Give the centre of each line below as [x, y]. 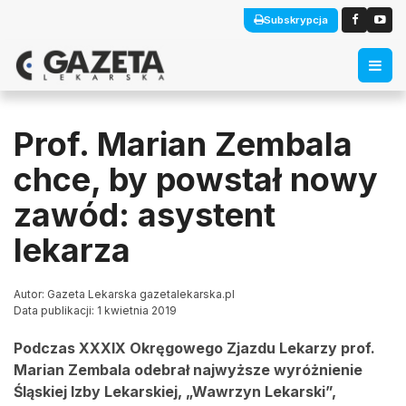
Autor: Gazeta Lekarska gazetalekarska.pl [124, 294]
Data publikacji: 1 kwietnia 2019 [95, 310]
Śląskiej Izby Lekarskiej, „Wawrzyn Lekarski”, [175, 391]
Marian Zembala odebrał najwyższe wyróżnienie [188, 370]
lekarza [72, 250]
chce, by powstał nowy [196, 179]
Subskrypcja [296, 19]
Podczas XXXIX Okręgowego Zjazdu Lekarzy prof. [194, 348]
